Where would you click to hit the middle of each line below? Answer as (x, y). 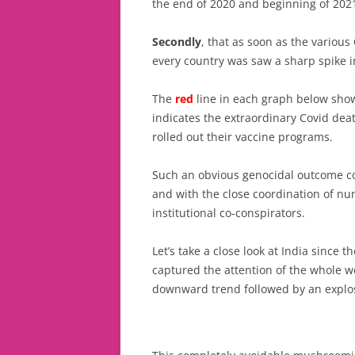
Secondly (177, 41)
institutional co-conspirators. (229, 212)
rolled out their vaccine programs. (242, 136)
